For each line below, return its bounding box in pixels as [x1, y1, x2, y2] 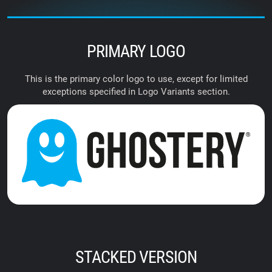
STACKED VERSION [75, 246, 197, 267]
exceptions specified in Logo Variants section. [42, 86, 230, 98]
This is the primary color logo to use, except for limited [24, 73, 248, 85]
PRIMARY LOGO [86, 41, 186, 62]
